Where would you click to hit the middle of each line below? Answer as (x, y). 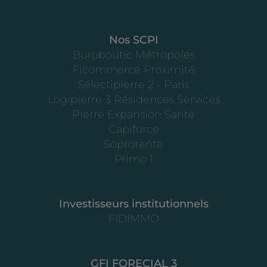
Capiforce (133, 129)
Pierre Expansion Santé (133, 114)
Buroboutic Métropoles (133, 55)
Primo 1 (133, 159)
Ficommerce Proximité (133, 69)
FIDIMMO (133, 218)
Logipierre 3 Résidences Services (133, 99)
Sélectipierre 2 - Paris (133, 84)
